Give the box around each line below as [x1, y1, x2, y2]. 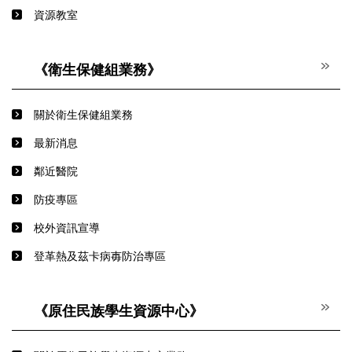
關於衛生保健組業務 [34, 108, 133, 122]
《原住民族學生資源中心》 [34, 303, 203, 320]
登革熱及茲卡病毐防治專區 [34, 250, 166, 263]
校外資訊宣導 [34, 222, 100, 235]
